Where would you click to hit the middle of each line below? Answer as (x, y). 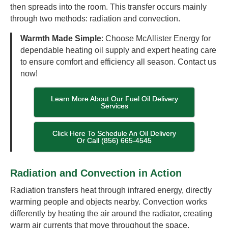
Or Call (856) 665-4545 (115, 141)
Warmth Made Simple (61, 39)
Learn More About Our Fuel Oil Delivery (114, 99)
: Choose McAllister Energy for (156, 39)
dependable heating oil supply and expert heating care (118, 50)
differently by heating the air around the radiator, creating (111, 214)
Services (114, 106)
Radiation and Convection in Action (96, 173)
